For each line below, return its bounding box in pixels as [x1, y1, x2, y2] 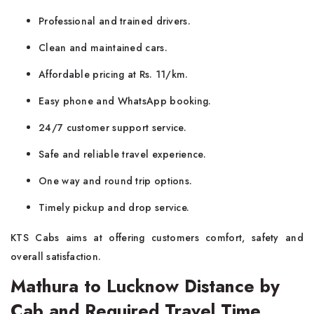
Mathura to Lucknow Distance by [11, 273, 280, 299]
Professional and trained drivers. [39, 14, 191, 28]
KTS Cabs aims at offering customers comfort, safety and [11, 231, 303, 245]
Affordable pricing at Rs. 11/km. [39, 67, 189, 81]
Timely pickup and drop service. [39, 200, 190, 214]
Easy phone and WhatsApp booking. [39, 94, 212, 108]
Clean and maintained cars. [39, 41, 168, 55]
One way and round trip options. [39, 174, 193, 188]
